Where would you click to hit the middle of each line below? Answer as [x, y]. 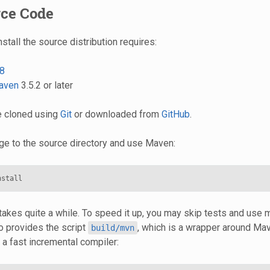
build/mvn [112, 228]
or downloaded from [116, 114]
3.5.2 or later [46, 85]
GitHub [175, 114]
